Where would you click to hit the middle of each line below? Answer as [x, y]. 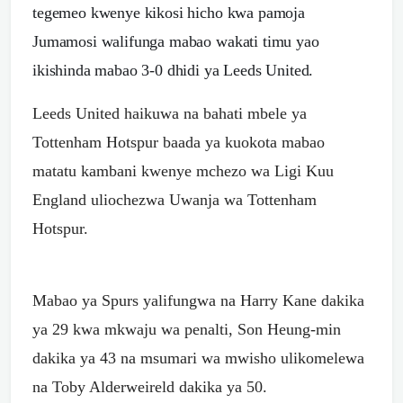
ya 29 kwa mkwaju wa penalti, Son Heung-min [187, 329]
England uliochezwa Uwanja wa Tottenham [175, 199]
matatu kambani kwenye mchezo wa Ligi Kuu [183, 170]
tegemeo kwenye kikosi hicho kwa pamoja [169, 12]
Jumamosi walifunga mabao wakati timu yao [176, 41]
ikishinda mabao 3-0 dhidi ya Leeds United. [173, 70]
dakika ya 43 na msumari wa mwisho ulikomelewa [198, 358]
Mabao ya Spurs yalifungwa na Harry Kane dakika [198, 300]
